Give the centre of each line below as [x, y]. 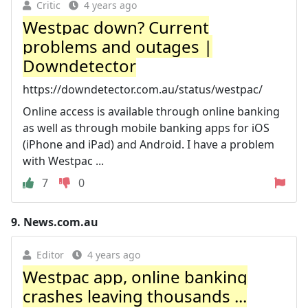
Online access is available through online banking [151, 111]
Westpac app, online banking [135, 276]
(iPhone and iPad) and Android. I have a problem [148, 144]
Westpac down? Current [116, 27]
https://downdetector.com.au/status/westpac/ [143, 89]
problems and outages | [118, 46]
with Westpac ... [63, 161]
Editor [50, 254]
